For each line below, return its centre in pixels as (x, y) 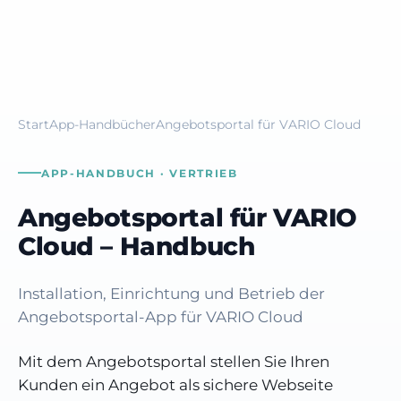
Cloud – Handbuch (137, 246)
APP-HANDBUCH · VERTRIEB (140, 173)
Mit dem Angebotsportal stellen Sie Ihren (174, 361)
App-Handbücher (102, 124)
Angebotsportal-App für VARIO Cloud (161, 316)
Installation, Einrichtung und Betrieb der (171, 293)
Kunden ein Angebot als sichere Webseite (175, 384)
